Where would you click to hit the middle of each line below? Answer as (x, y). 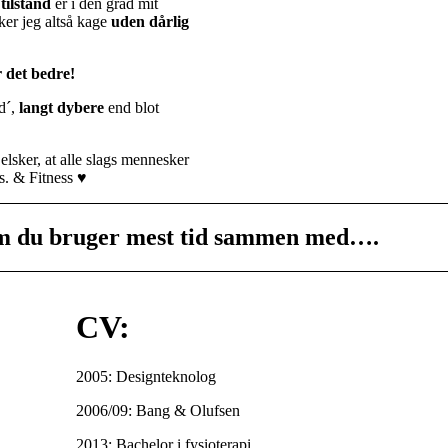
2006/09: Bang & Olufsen (157, 410)
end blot (131, 107)
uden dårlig (150, 21)
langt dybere (61, 107)
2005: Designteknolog (145, 376)
